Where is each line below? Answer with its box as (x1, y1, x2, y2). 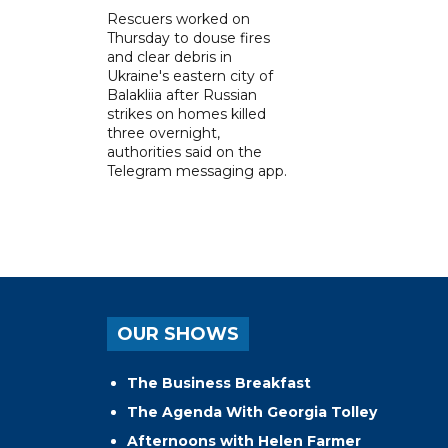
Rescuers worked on (107, 9, 250, 28)
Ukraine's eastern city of (107, 66, 273, 85)
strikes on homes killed (107, 104, 266, 123)
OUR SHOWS (117, 322, 239, 345)
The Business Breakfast (127, 373, 311, 392)
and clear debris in (107, 47, 232, 66)
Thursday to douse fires (107, 28, 270, 47)
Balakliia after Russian (107, 85, 257, 104)
